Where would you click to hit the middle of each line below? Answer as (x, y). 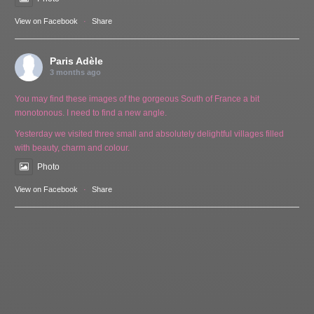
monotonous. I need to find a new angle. (91, 112)
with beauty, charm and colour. (73, 148)
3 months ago (76, 72)
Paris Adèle (77, 61)
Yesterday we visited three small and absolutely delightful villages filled (150, 134)
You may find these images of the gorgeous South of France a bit (137, 98)
